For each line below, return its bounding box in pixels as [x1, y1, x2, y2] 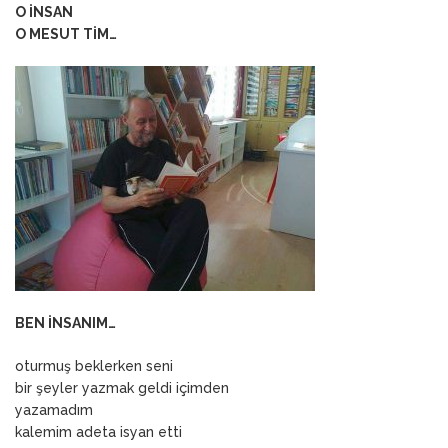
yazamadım [15, 401, 93, 418]
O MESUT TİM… [15, 25, 117, 42]
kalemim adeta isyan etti [15, 423, 182, 440]
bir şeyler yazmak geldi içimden [15, 379, 229, 396]
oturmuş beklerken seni [15, 357, 173, 374]
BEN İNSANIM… [15, 314, 116, 331]
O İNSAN [15, 3, 73, 20]
